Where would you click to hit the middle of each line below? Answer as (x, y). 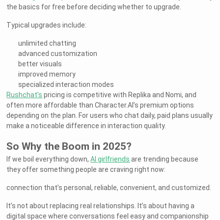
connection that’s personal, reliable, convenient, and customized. (109, 188)
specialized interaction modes (66, 85)
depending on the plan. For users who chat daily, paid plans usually (110, 116)
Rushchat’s (25, 95)
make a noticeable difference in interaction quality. (86, 126)
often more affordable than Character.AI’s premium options (100, 105)
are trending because (164, 159)
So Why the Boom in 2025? (69, 147)
